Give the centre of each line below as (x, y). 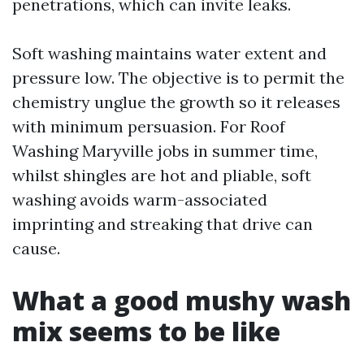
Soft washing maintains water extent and (169, 53)
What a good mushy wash (182, 300)
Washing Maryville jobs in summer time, (165, 151)
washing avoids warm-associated (140, 199)
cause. (36, 248)
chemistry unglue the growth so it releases (176, 102)
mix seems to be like (146, 331)
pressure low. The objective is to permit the (178, 78)
